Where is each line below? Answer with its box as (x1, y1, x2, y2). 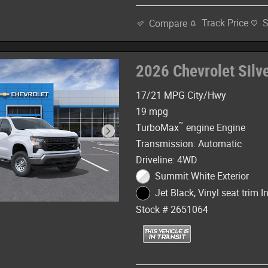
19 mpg (136, 106, 169, 118)
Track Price (202, 17, 249, 29)
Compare (149, 17, 188, 29)
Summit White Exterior (154, 170, 249, 182)
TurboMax (136, 122, 179, 134)
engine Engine (184, 122, 246, 134)
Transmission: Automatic (136, 138, 242, 150)
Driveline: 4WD (136, 154, 198, 166)
